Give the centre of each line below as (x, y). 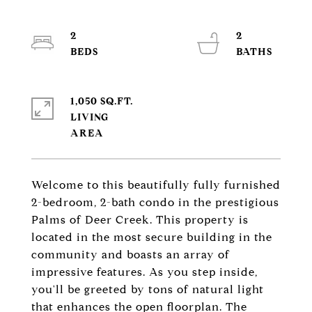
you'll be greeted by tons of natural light (148, 289)
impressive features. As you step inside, (145, 272)
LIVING (89, 117)
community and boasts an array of (131, 255)
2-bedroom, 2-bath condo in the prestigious (155, 202)
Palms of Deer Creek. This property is (140, 220)
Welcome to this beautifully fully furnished (156, 185)
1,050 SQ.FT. (102, 101)
